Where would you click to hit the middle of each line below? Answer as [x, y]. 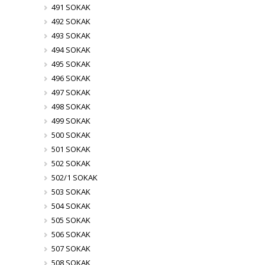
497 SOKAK [71, 92]
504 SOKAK [71, 206]
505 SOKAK [71, 220]
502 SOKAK [71, 163]
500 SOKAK [71, 135]
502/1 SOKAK [74, 177]
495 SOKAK [71, 64]
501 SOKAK [71, 149]
